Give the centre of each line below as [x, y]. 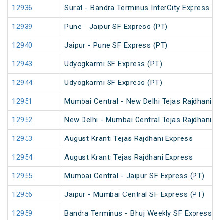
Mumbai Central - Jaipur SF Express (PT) [135, 176]
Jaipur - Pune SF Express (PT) [116, 45]
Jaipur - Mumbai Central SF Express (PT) [135, 195]
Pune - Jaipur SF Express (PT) [116, 27]
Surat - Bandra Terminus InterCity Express [137, 8]
